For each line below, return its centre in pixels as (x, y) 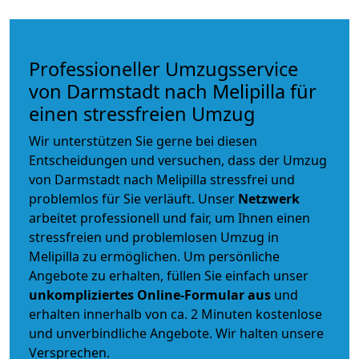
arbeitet (54, 218)
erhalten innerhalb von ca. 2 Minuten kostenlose (175, 315)
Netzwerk (269, 199)
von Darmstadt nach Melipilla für (173, 92)
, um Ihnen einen (259, 218)
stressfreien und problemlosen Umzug (147, 238)
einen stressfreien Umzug (142, 114)
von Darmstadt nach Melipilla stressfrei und (162, 180)
